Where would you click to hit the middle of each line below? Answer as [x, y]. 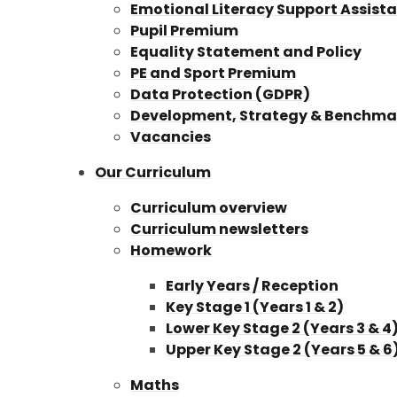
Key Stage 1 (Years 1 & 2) [255, 307]
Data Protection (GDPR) [221, 94]
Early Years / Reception [253, 285]
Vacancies [171, 136]
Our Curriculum [153, 172]
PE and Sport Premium [214, 73]
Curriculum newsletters [220, 229]
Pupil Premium [185, 30]
